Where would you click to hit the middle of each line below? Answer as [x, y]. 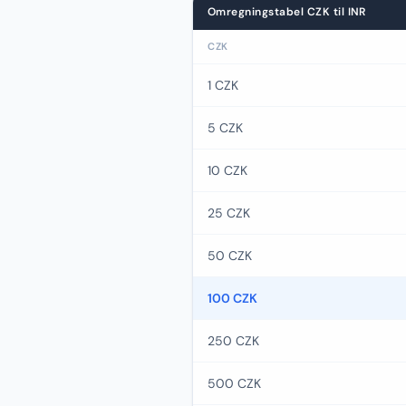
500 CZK [234, 383]
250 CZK [233, 341]
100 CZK [232, 298]
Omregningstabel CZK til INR [287, 12]
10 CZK [227, 170]
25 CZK [229, 213]
